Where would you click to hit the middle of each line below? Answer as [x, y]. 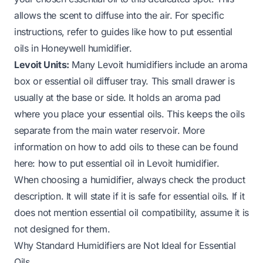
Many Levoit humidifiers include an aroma [158, 64]
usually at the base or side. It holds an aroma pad [118, 97]
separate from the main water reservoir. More [109, 130]
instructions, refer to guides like [82, 31]
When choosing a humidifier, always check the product [130, 179]
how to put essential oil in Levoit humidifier [127, 163]
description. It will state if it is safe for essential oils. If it [129, 196]
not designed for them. [62, 229]
